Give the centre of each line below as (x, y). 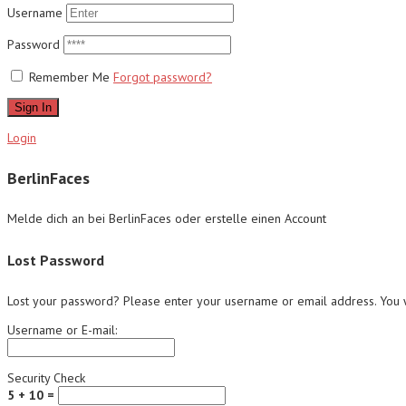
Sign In (33, 108)
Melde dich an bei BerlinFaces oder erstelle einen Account (167, 218)
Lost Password (56, 260)
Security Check (46, 378)
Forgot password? (163, 77)
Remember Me (69, 77)
